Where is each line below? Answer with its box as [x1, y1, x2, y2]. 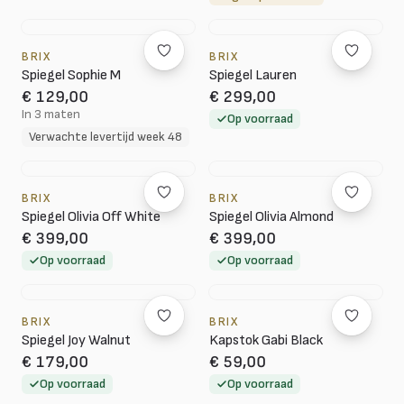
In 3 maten [22, 106, 80, 122]
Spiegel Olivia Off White [22, 208, 161, 225]
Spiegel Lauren [209, 67, 297, 84]
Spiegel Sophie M [22, 67, 121, 84]
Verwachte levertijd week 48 [29, 129, 182, 144]
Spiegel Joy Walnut [22, 332, 131, 349]
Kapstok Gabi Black [209, 332, 323, 349]
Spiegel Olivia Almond [209, 208, 334, 225]
